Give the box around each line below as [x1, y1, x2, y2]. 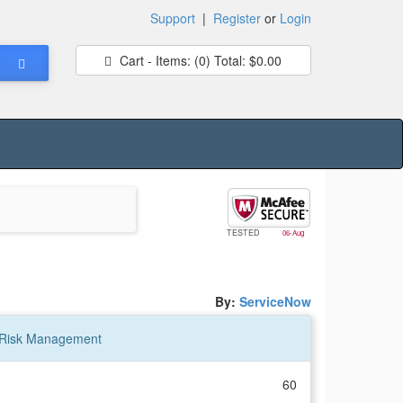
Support [150, 9, 195, 27]
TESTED [226, 227, 263, 239]
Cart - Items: [116, 51, 195, 69]
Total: [210, 51, 246, 69]
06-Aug [282, 228, 304, 238]
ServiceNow [239, 292, 311, 310]
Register [213, 9, 261, 27]
